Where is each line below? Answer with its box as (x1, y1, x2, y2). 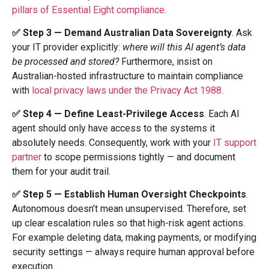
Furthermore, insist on (119, 56, 213, 68)
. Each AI (204, 107, 240, 119)
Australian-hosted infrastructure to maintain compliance (12, 70, 243, 82)
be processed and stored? (12, 56, 119, 68)
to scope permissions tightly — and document (41, 151, 235, 163)
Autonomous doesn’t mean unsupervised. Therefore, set (12, 203, 246, 215)
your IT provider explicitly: (12, 41, 122, 53)
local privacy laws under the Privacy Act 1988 (32, 85, 222, 97)
